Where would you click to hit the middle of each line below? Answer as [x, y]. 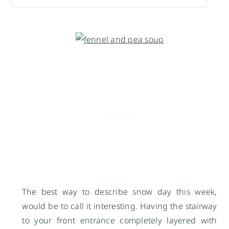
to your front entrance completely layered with [120, 221]
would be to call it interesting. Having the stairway [120, 206]
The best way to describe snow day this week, [120, 192]
